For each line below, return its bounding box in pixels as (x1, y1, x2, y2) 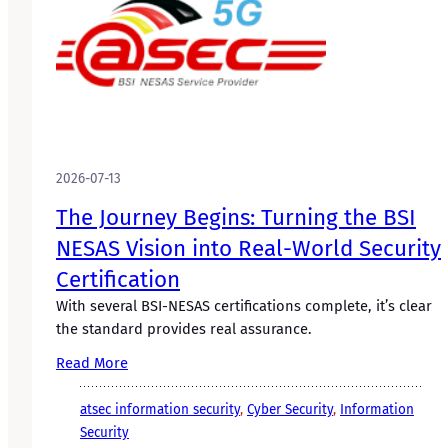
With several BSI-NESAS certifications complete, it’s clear (56, 296, 432, 315)
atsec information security (80, 401, 240, 419)
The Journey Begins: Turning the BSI (56, 203, 416, 231)
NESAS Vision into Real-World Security (56, 234, 441, 262)
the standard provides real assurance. (56, 319, 312, 338)
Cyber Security (247, 401, 333, 419)
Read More (56, 353, 128, 372)
